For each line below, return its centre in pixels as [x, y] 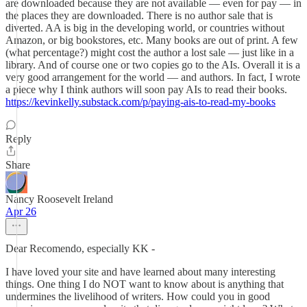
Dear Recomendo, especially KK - [80, 248]
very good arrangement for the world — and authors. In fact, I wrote [153, 77]
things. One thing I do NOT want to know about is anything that [145, 284]
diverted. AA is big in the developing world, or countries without [145, 28]
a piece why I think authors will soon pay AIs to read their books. [146, 89]
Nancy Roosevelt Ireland [59, 199]
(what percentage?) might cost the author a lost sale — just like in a [150, 52]
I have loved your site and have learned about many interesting [140, 272]
